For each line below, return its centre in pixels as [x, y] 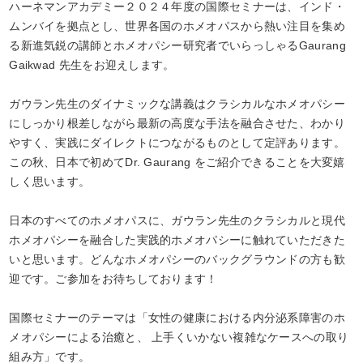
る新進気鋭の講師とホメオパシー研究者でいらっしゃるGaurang [177, 45]
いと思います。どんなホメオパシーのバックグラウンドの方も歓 [177, 259]
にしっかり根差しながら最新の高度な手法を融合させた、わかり [177, 123]
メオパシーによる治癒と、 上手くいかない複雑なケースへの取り [179, 337]
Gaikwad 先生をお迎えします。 [92, 65]
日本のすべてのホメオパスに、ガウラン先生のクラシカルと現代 [177, 220]
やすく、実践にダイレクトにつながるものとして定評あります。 [177, 143]
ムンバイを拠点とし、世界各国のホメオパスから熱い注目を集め [177, 26]
